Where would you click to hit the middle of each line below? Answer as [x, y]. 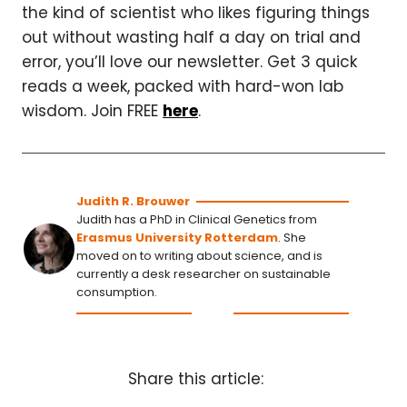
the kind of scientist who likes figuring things [196, 13]
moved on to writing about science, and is [199, 256]
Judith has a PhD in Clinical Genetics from [197, 219]
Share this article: [196, 379]
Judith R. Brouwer [133, 201]
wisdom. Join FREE [92, 111]
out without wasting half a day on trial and [191, 37]
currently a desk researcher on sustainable [203, 274]
